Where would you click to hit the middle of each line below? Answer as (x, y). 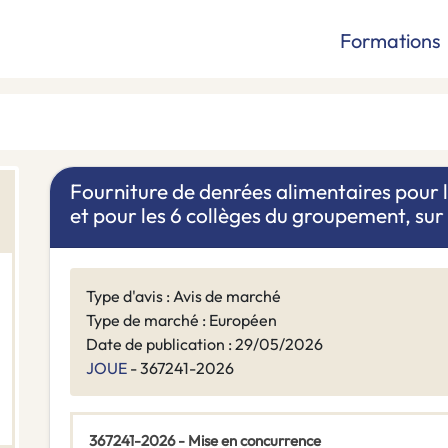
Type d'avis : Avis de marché (183, 296)
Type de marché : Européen (181, 320)
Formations (390, 40)
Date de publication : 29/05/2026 (204, 344)
